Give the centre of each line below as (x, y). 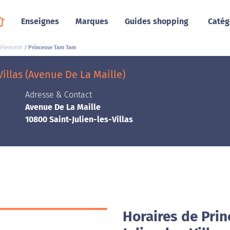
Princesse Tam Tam (52, 47)
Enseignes (40, 21)
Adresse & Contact (59, 95)
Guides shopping (156, 21)
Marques (92, 21)
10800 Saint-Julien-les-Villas (79, 119)
